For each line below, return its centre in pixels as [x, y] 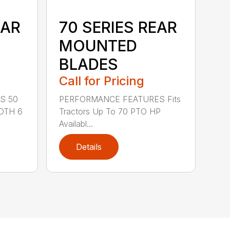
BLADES [89, 64]
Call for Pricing [102, 81]
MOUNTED [98, 46]
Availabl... [76, 124]
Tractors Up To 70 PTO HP [110, 112]
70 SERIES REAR [118, 27]
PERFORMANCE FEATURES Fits [120, 99]
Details [89, 147]
